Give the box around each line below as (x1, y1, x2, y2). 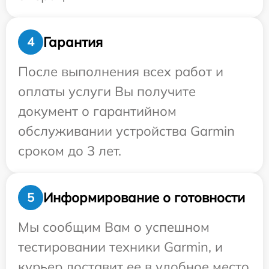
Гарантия (43, 33, 103, 50)
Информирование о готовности (43, 189, 245, 206)
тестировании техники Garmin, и (18, 238, 223, 255)
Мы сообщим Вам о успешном (18, 219, 210, 235)
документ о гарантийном (18, 103, 177, 119)
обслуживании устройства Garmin (18, 122, 235, 139)
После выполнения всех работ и (18, 63, 223, 80)
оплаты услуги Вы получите (18, 83, 196, 100)
